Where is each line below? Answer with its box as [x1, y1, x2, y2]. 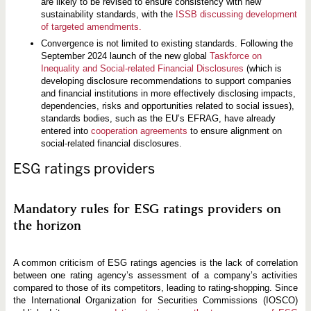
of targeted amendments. [40, 21, 142, 32]
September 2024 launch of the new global [40, 51, 210, 62]
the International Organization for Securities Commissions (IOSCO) [12, 295, 299, 306]
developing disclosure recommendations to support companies [40, 76, 292, 87]
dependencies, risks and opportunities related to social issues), [40, 101, 294, 112]
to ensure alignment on [187, 126, 282, 137]
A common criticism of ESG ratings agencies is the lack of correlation [12, 258, 299, 269]
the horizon [12, 217, 81, 234]
